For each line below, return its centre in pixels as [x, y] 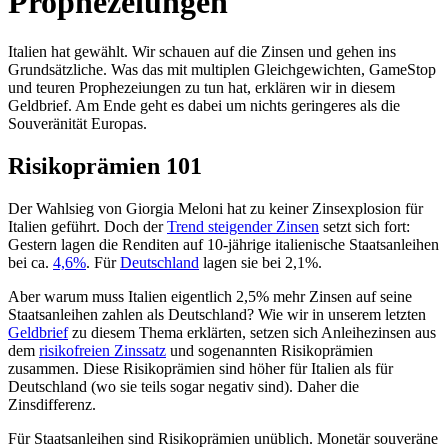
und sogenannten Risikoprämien [269, 350]
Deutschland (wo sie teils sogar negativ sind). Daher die [183, 386]
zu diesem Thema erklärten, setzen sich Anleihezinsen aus [252, 332]
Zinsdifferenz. [52, 404]
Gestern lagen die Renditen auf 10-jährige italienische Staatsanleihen [223, 244]
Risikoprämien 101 [105, 165]
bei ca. [30, 262]
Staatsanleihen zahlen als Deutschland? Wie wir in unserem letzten [217, 314]
